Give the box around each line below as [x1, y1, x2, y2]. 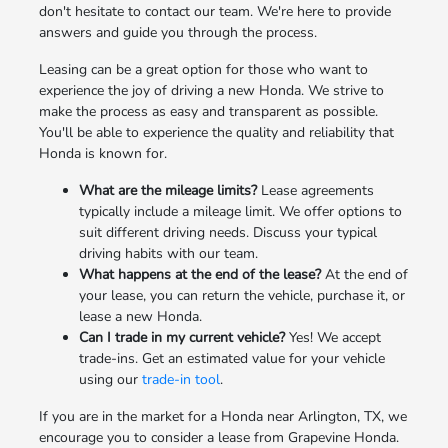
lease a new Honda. [78, 306, 202, 326]
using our [78, 369, 142, 389]
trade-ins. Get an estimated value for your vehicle [78, 348, 385, 368]
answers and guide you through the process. [38, 22, 317, 42]
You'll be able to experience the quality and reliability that [38, 122, 394, 142]
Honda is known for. [38, 143, 167, 163]
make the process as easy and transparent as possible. [38, 101, 378, 121]
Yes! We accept [284, 327, 381, 347]
